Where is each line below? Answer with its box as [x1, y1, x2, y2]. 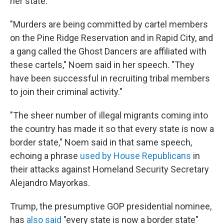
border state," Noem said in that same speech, [10, 137, 192, 147]
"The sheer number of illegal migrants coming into [10, 110, 208, 120]
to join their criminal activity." [10, 86, 122, 97]
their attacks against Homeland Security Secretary [10, 164, 209, 174]
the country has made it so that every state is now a [10, 123, 214, 134]
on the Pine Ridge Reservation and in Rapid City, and [10, 32, 213, 43]
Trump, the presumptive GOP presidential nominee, [10, 201, 211, 211]
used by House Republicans [80, 150, 191, 161]
